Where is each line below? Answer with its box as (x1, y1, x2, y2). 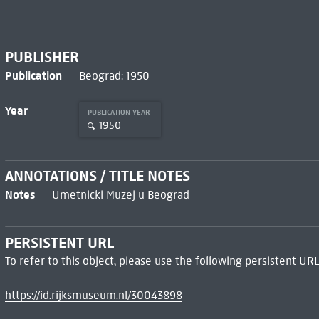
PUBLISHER (4, 47, 79, 66)
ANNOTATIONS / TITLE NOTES (4, 167, 190, 186)
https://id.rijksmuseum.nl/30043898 (4, 288, 182, 303)
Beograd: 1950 (78, 68, 150, 83)
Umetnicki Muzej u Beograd (51, 188, 189, 202)
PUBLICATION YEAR (87, 107, 152, 117)
